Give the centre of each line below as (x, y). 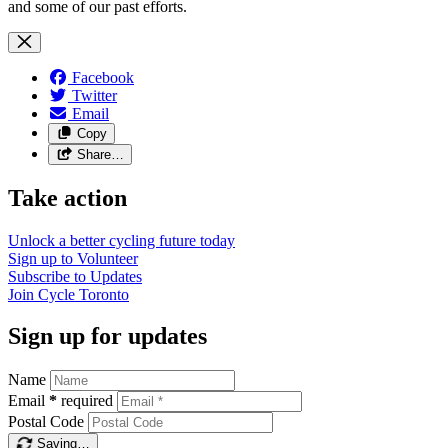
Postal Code (46, 422)
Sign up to (42, 258)
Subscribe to (49, 276)
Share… (100, 154)
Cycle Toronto (83, 294)
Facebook (103, 77)
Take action (67, 197)
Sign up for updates (107, 336)
